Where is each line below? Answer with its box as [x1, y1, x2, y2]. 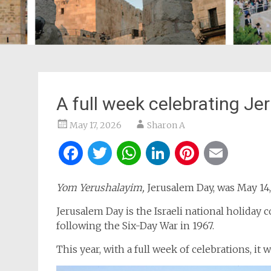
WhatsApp [143, 141, 240, 165]
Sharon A [147, 120, 185, 131]
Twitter [114, 141, 183, 165]
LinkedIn [172, 141, 256, 165]
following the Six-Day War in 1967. [56, 220, 217, 232]
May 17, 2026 [70, 120, 122, 131]
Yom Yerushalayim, [56, 181, 147, 194]
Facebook [85, 141, 172, 165]
